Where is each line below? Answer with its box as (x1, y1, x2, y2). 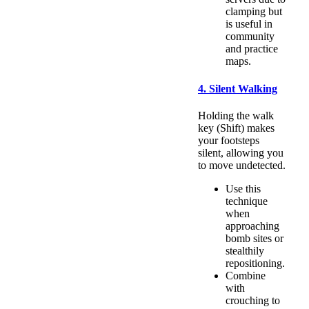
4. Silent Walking (198, 82, 277, 94)
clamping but (226, 6, 282, 18)
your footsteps (198, 134, 259, 146)
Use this (226, 182, 261, 195)
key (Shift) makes (198, 121, 275, 134)
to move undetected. (198, 159, 286, 171)
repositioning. (226, 257, 285, 269)
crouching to (226, 294, 280, 306)
